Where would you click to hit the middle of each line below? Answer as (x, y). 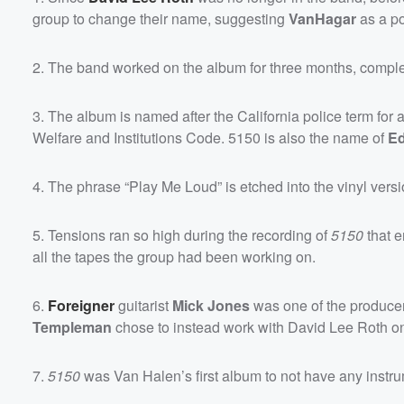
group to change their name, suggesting (161, 18)
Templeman (72, 326)
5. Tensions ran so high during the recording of (182, 234)
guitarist (143, 305)
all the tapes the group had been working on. (174, 256)
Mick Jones (211, 305)
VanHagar (322, 18)
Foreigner (81, 305)
